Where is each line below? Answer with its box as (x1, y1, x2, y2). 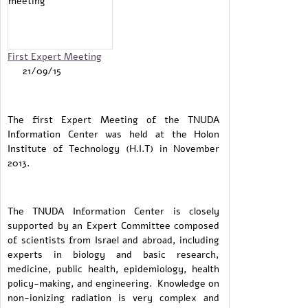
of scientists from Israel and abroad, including (8, 233, 220, 247)
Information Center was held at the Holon (8, 126, 220, 141)
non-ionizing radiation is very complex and (8, 291, 220, 305)
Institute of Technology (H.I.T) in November (8, 141, 220, 155)
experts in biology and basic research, (8, 247, 220, 262)
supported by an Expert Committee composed (8, 219, 220, 233)
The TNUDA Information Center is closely (8, 204, 220, 219)
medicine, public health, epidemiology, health (8, 262, 220, 276)
